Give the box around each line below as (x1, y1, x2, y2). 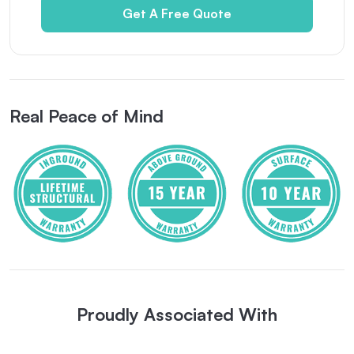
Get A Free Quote (122, 5, 232, 21)
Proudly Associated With (77, 303, 277, 326)
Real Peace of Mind (9, 104, 164, 126)
